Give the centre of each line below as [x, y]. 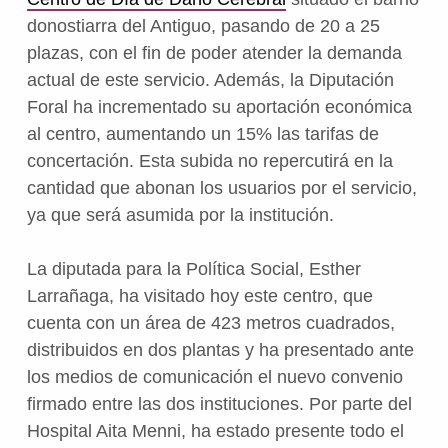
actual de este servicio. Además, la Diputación [210, 79]
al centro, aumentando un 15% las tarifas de [202, 133]
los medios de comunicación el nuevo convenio [214, 376]
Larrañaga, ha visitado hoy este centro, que [199, 295]
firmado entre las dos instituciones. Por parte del [219, 403]
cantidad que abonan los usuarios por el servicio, [221, 187]
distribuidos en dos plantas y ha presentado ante [220, 349]
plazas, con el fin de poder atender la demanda [214, 52]
